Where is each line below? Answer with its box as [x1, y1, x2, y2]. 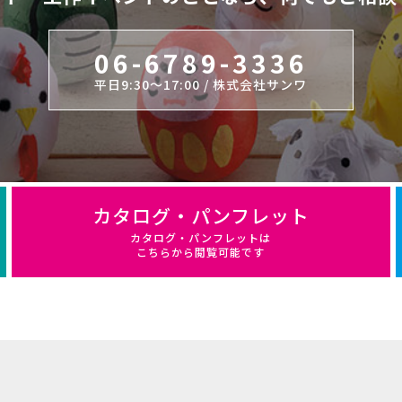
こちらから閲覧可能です [136, 243, 266, 259]
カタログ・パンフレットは [130, 229, 272, 245]
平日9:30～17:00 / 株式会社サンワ [94, 74, 308, 93]
